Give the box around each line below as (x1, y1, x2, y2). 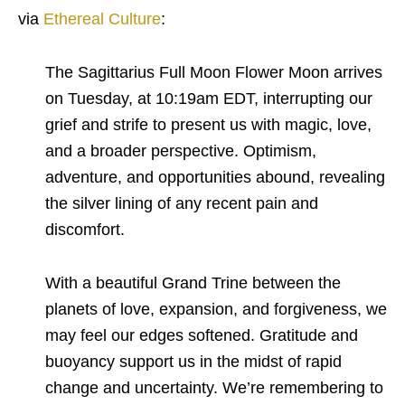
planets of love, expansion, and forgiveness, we (45, 300, 387, 318)
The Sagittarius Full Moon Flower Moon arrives (45, 63, 382, 81)
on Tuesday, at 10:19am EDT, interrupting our (45, 89, 372, 108)
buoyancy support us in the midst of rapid (45, 353, 342, 371)
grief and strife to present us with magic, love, (45, 116, 372, 134)
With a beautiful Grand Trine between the (45, 274, 341, 292)
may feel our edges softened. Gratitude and (45, 326, 358, 344)
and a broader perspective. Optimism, (45, 142, 316, 160)
